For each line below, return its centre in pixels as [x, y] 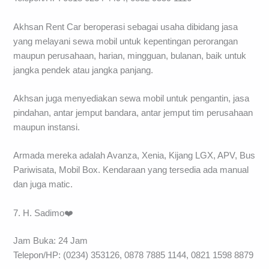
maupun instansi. [47, 128]
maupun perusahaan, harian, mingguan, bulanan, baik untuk [130, 56]
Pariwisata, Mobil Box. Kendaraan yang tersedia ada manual [131, 170]
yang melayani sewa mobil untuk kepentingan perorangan [126, 41]
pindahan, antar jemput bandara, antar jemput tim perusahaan [133, 113]
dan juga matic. [43, 185]
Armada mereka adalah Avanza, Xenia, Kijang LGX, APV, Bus [134, 156]
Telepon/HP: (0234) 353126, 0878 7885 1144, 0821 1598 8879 [134, 255]
